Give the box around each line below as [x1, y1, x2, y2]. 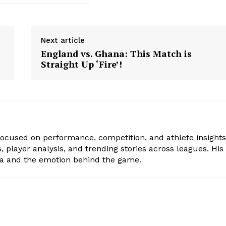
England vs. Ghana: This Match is [40, 47, 192, 60]
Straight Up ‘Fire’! [40, 58, 122, 70]
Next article [40, 35, 85, 45]
